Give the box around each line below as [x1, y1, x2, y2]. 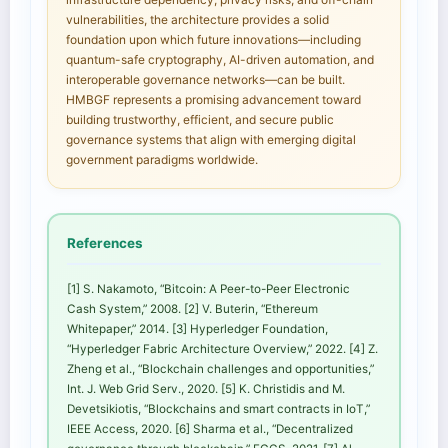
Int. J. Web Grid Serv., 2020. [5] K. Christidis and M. [67, 382, 345, 397]
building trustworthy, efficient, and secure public [66, 112, 334, 128]
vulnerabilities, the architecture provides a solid [66, 12, 329, 28]
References [67, 235, 143, 252]
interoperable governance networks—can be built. [66, 72, 345, 88]
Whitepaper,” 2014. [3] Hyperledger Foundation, [67, 322, 328, 337]
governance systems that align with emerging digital [66, 132, 356, 148]
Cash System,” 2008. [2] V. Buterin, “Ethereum [67, 302, 318, 317]
